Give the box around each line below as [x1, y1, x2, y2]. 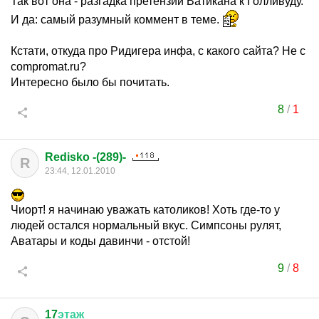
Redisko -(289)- [45, 151, 126, 163]
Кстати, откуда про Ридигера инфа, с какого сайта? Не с [11, 45, 305, 57]
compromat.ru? [11, 61, 86, 73]
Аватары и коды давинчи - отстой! [11, 235, 190, 247]
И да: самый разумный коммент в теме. [11, 14, 222, 26]
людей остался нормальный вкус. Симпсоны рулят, [11, 219, 281, 231]
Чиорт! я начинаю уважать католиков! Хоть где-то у [11, 204, 280, 216]
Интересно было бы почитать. [11, 76, 169, 88]
